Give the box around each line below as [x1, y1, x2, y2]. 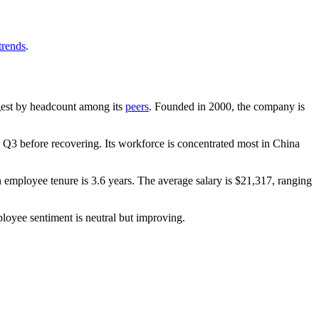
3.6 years [91, 174, 132, 187]
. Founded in [149, 100, 209, 113]
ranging [275, 174, 312, 187]
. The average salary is [132, 174, 235, 187]
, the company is [231, 100, 305, 113]
